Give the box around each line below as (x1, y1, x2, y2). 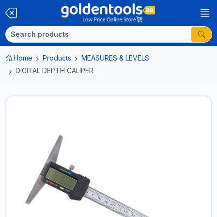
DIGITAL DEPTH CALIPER (15, 66, 93, 75)
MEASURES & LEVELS (81, 54, 149, 62)
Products (43, 54, 71, 62)
